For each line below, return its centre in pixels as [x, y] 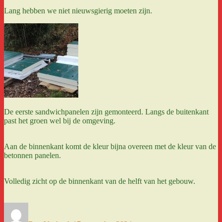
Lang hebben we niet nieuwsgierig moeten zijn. [78, 10]
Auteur [39, 206]
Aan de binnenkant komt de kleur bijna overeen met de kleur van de [110, 146]
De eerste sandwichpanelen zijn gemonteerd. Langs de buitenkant [106, 111]
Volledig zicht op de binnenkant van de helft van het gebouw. [100, 181]
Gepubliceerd [93, 206]
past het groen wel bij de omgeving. [60, 120]
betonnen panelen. [32, 155]
